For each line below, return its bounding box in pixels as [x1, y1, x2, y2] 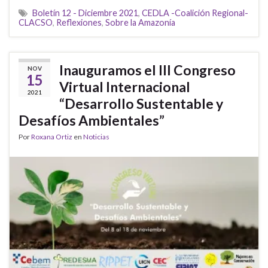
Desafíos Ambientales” [19, 112, 165, 129]
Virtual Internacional [59, 78, 190, 96]
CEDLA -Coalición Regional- [142, 8, 248, 19]
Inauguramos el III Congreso [59, 62, 236, 79]
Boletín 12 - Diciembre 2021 [32, 8, 138, 19]
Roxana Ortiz [31, 132, 72, 142]
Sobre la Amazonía [105, 17, 175, 28]
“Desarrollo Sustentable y [59, 95, 223, 112]
